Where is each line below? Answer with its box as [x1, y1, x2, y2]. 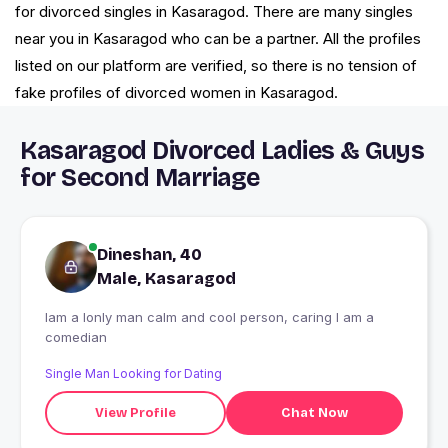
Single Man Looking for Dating [45, 366, 222, 382]
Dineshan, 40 [97, 245, 202, 265]
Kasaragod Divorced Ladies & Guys [20, 136, 424, 167]
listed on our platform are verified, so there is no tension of [15, 56, 417, 76]
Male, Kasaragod [97, 269, 236, 289]
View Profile [94, 404, 176, 421]
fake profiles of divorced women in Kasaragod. [15, 83, 338, 103]
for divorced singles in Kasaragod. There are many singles [15, 2, 413, 22]
